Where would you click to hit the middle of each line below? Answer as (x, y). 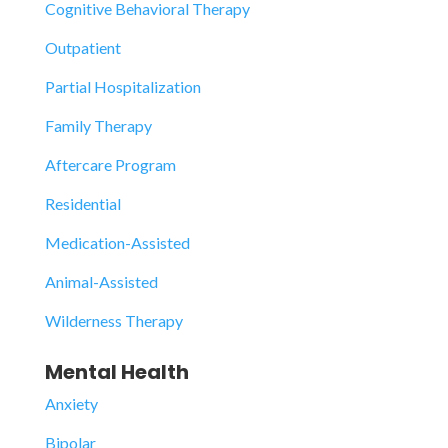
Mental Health (116, 372)
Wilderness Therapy (113, 320)
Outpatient (82, 47)
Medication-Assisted (117, 242)
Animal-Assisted (101, 281)
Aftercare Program (110, 164)
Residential (82, 203)
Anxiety (71, 403)
